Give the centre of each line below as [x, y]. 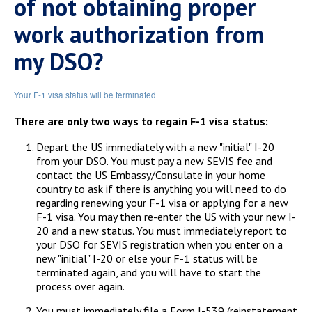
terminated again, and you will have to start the [149, 272]
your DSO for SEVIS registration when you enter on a [159, 244]
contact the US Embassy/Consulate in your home [151, 175]
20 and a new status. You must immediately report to [162, 231]
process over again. [80, 286]
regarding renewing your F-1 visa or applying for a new [162, 203]
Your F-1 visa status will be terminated [85, 95]
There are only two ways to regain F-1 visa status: [141, 121]
